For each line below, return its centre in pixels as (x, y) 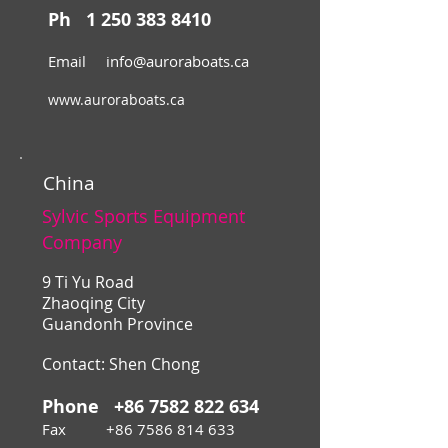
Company (82, 242)
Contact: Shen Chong (121, 365)
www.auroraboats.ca (116, 100)
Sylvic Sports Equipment (143, 216)
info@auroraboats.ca (177, 61)
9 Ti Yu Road (88, 283)
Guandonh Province (117, 325)
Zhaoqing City (93, 304)
